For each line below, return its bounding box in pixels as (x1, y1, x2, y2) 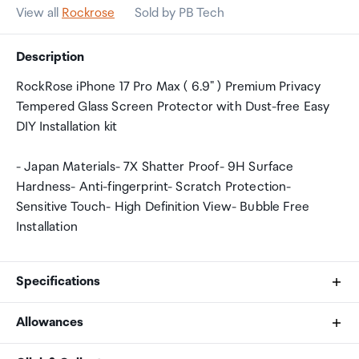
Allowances (16, 315, 83, 330)
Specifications (16, 274, 100, 289)
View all (16, 6, 62, 21)
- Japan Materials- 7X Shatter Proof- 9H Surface (16, 159, 294, 175)
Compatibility (30, 330, 104, 345)
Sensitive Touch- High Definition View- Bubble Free (16, 200, 310, 215)
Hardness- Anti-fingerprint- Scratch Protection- (16, 179, 292, 195)
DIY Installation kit (16, 119, 118, 135)
